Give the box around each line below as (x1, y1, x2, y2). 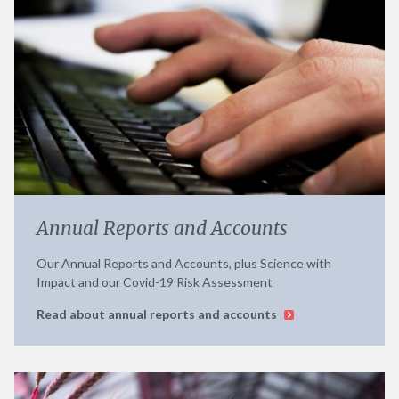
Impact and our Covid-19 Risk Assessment (37, 274, 273, 289)
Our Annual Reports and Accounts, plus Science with (37, 256, 331, 271)
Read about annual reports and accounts (37, 306, 280, 322)
